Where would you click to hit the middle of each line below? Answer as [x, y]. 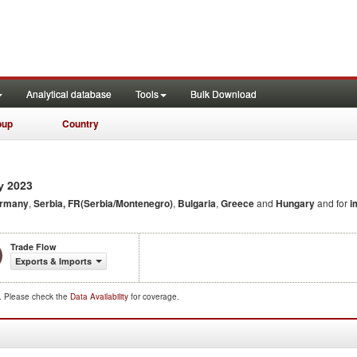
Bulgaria [197, 203]
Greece [237, 203]
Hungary [295, 203]
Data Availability [100, 296]
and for [332, 203]
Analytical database [69, 94]
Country [80, 124]
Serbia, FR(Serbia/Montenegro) [103, 203]
